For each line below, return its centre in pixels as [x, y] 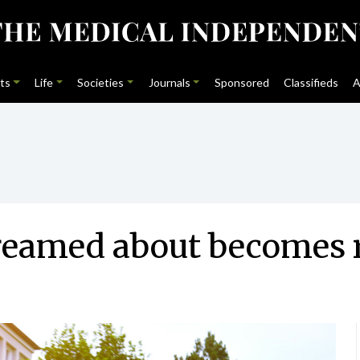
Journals [169, 82]
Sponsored [241, 82]
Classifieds [311, 82]
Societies [101, 82]
